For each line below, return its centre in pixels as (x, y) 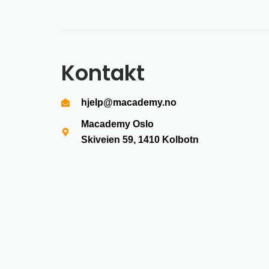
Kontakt (103, 73)
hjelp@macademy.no (128, 102)
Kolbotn (180, 140)
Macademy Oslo (117, 124)
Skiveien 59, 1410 (121, 140)
